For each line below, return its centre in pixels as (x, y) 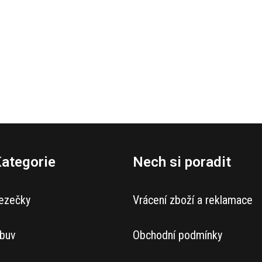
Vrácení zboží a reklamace (192, 200)
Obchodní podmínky (177, 235)
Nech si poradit (182, 161)
